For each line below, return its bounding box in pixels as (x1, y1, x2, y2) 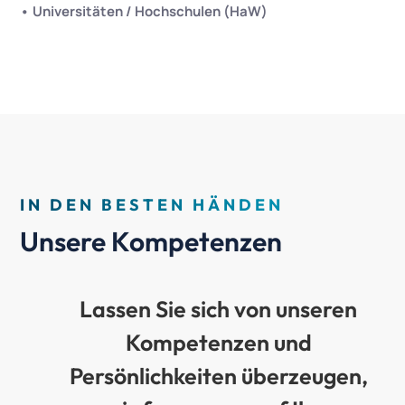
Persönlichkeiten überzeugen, (69, 362, 368, 391)
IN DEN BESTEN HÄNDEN (20, 194, 285, 215)
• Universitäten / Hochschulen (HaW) (20, 2, 268, 21)
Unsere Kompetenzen (20, 224, 283, 259)
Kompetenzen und (125, 328, 312, 357)
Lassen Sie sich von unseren (80, 295, 357, 324)
